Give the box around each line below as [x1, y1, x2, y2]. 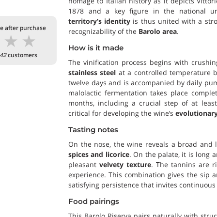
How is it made [68, 43, 124, 52]
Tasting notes [68, 125, 118, 134]
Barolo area [139, 27, 177, 36]
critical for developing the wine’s [68, 108, 175, 118]
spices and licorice [68, 150, 129, 159]
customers [6, 51, 38, 59]
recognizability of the [68, 27, 139, 36]
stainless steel [68, 68, 116, 77]
